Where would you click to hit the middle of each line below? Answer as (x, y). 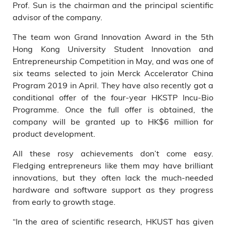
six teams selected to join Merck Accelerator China (113, 73)
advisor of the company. (58, 17)
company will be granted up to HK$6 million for (113, 121)
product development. (54, 133)
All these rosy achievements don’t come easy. (113, 153)
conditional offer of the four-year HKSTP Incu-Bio (113, 97)
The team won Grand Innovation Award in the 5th (113, 37)
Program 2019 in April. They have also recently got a (113, 85)
